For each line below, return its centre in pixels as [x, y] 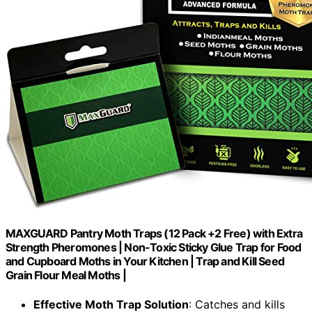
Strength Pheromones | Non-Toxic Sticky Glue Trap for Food [154, 248]
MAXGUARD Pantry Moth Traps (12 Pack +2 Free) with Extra [154, 234]
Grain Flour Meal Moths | [66, 275]
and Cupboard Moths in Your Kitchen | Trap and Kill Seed [145, 262]
